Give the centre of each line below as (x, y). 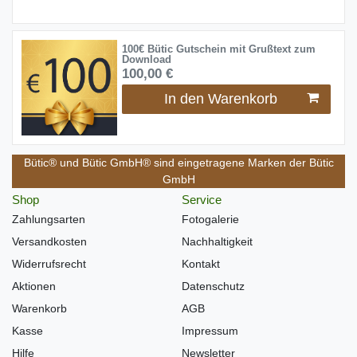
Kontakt (201, 264)
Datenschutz (213, 286)
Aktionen (34, 286)
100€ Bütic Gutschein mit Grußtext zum (218, 49)
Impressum (210, 331)
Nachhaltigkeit (217, 242)
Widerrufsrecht (49, 264)
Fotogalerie (210, 220)
